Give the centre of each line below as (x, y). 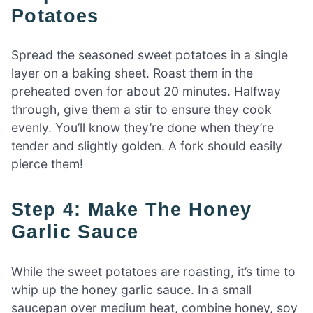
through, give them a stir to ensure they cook (141, 110)
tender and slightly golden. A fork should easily (147, 146)
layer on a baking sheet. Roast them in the (132, 73)
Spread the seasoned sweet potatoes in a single (150, 55)
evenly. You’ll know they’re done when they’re (143, 128)
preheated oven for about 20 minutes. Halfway (146, 92)
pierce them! (47, 164)
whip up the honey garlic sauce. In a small (131, 289)
